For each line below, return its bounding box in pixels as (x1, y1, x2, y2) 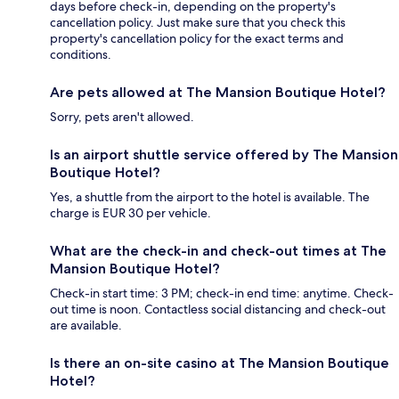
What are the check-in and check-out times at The (50, 241, 387, 259)
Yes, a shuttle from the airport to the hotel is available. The (50, 188, 370, 205)
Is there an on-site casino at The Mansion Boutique (50, 354, 389, 371)
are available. (50, 316, 122, 333)
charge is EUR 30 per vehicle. (50, 204, 211, 221)
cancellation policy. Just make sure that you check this (50, 13, 346, 30)
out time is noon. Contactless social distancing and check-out (50, 300, 386, 317)
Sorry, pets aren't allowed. (50, 108, 194, 125)
